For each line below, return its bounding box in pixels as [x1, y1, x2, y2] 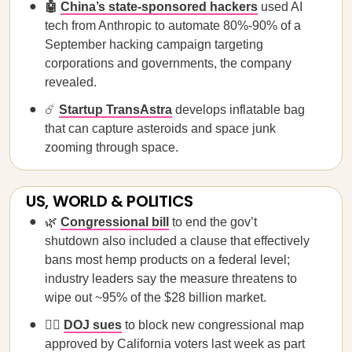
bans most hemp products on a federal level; [45, 253, 290, 266]
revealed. [45, 75, 97, 89]
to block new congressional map [122, 318, 304, 332]
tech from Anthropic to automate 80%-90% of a [45, 19, 301, 32]
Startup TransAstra [59, 103, 172, 116]
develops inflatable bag [172, 103, 305, 116]
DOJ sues [64, 318, 122, 332]
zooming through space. [45, 141, 178, 154]
